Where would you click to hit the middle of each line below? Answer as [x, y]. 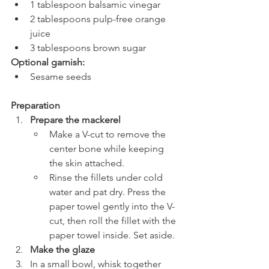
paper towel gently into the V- [112, 206]
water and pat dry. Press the [109, 192]
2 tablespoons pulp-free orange [99, 19]
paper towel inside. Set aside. [112, 235]
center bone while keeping [108, 148]
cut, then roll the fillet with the [114, 220]
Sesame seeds [61, 76]
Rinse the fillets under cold [107, 177]
